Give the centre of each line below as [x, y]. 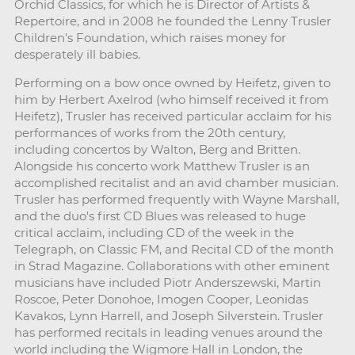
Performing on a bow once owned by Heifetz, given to [172, 82]
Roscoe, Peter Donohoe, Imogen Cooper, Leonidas [161, 299]
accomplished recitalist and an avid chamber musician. [176, 182]
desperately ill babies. [77, 54]
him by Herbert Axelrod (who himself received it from [171, 99]
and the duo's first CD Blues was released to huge [160, 216]
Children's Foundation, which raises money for [150, 37]
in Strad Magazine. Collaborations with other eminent [172, 265]
